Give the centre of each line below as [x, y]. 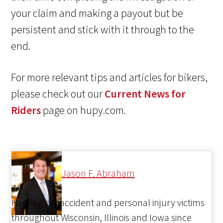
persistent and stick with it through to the [103, 30]
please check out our [58, 94]
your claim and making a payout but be [97, 13]
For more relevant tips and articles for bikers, [110, 77]
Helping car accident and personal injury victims [108, 203]
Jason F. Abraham [98, 173]
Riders [26, 110]
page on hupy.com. [84, 110]
